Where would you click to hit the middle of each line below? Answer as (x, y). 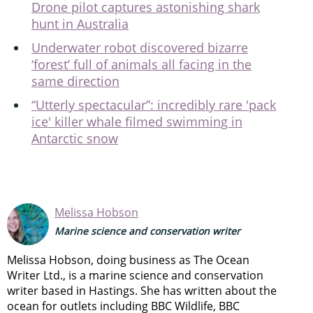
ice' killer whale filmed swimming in (137, 122)
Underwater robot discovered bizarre (140, 48)
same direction (75, 81)
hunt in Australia (80, 24)
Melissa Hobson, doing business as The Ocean (128, 260)
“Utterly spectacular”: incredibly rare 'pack (154, 105)
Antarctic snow (75, 139)
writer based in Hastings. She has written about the (142, 291)
